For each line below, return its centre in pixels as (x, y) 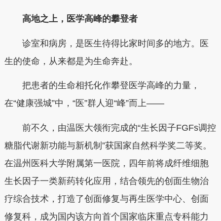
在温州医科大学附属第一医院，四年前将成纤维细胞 (106, 163)
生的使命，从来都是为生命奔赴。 (71, 61)
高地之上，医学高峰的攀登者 (71, 19)
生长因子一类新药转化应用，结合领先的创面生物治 (106, 181)
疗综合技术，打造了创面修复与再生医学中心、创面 (106, 199)
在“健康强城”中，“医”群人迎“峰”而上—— (84, 103)
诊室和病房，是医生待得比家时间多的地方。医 (106, 43)
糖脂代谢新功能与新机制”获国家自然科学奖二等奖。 (108, 145)
